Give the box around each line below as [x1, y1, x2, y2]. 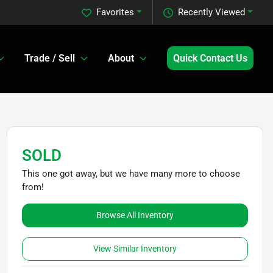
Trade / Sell [24, 52, 75, 64]
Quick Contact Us [173, 52, 247, 64]
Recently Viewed [178, 7, 246, 18]
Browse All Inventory [96, 210, 174, 220]
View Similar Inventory [93, 244, 177, 253]
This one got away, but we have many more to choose [21, 168, 240, 179]
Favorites [96, 7, 135, 18]
